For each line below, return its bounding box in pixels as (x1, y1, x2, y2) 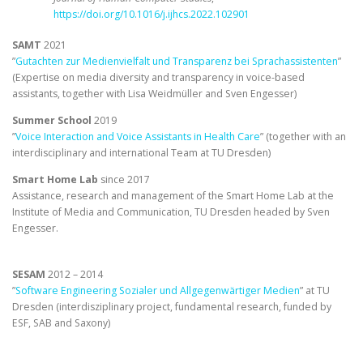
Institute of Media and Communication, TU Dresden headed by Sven (12, 205, 330, 220)
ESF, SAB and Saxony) (12, 316, 110, 330)
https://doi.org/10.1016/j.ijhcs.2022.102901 (53, 6, 250, 21)
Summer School (12, 113, 92, 128)
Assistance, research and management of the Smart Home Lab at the (12, 189, 334, 203)
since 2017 (98, 173, 150, 187)
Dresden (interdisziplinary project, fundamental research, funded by (12, 300, 331, 314)
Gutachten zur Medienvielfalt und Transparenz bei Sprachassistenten (15, 54, 338, 68)
